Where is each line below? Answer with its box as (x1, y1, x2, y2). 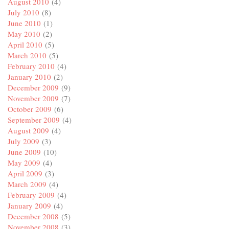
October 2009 (8, 104, 52, 114)
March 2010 (8, 50, 47, 61)
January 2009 (8, 200, 51, 211)
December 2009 (8, 82, 59, 93)
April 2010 (8, 39, 42, 50)
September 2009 (8, 114, 60, 125)
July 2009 (8, 136, 39, 147)
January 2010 (8, 72, 51, 82)
